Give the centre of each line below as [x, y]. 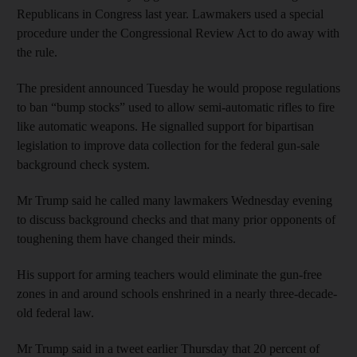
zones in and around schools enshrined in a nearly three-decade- [177, 293]
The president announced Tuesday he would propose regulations [178, 88]
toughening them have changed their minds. [126, 238]
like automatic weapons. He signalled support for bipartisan [165, 126]
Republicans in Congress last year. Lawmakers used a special [170, 14]
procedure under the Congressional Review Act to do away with [178, 33]
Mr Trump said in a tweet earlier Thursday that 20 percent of [168, 348]
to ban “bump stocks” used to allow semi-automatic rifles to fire [176, 107]
